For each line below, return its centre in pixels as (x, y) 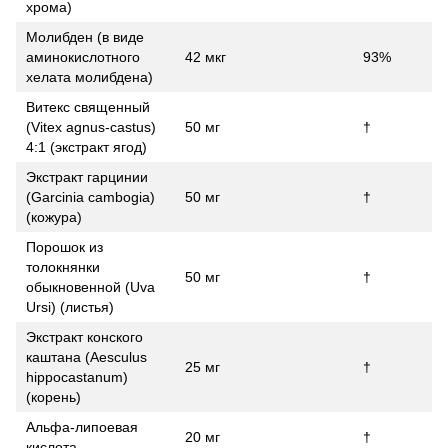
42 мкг (205, 57)
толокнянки (63, 267)
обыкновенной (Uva (90, 287)
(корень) (53, 397)
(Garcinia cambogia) (90, 197)
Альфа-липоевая (82, 427)
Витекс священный (88, 107)
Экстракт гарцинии (87, 177)
